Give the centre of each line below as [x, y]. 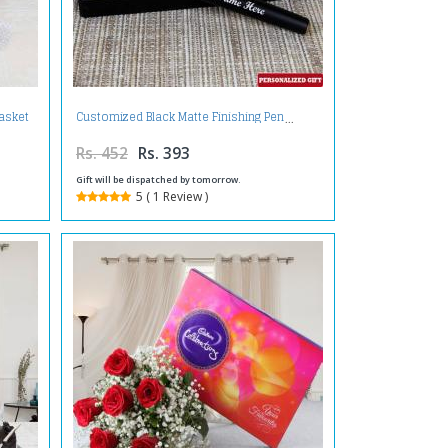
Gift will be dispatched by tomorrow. [158, 180]
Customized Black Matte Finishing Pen [179, 116]
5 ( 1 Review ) [171, 197]
